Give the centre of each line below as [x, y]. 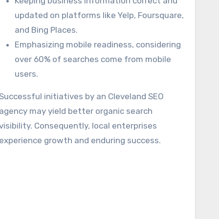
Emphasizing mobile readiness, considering [98, 44]
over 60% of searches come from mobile [93, 59]
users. [26, 74]
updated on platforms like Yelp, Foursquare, [99, 15]
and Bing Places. [46, 30]
